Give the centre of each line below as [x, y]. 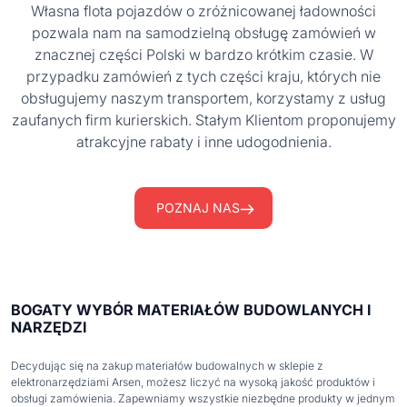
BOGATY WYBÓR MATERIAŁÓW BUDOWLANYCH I [191, 309]
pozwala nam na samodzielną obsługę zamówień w [203, 32]
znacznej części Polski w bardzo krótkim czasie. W [203, 54]
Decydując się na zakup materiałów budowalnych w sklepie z [167, 365]
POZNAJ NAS [198, 207]
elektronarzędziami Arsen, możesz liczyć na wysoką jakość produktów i [193, 382]
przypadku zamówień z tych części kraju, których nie [203, 76]
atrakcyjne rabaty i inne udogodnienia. [203, 141]
